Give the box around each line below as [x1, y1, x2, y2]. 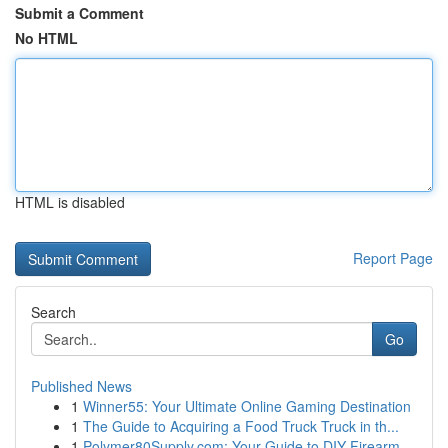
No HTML [15, 28, 78, 48]
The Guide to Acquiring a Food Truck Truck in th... [83, 416, 399, 436]
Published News [31, 376, 132, 396]
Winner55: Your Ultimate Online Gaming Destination [83, 396, 411, 416]
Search [31, 302, 76, 322]
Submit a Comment [15, 3, 144, 23]
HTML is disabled [15, 192, 125, 212]
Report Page [353, 248, 433, 268]
